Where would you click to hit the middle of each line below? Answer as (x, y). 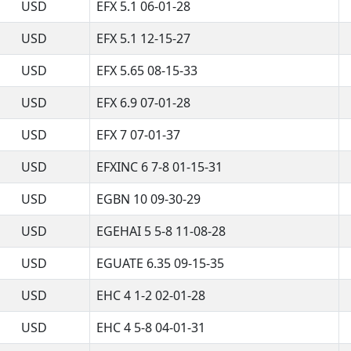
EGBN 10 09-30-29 (148, 199)
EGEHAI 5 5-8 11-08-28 (161, 231)
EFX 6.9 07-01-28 (143, 102)
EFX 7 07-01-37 (138, 134)
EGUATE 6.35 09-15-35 (160, 263)
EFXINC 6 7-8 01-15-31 (159, 166)
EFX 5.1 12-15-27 (143, 38)
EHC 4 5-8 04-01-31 (151, 327)
